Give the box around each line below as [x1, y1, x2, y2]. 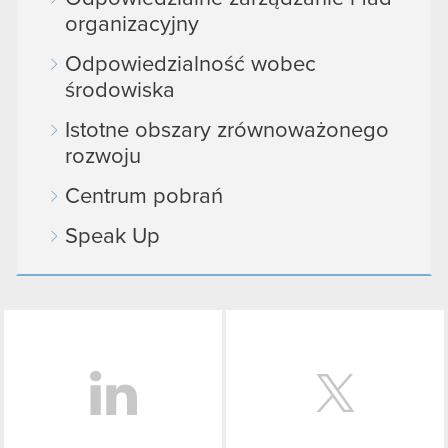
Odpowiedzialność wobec [65, 53, 316, 76]
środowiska [65, 79, 175, 102]
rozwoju [65, 145, 141, 168]
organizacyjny [65, 13, 199, 36]
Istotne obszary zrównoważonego [65, 119, 389, 142]
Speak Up [65, 225, 160, 248]
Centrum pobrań [65, 185, 223, 208]
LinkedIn [224, 317, 306, 340]
